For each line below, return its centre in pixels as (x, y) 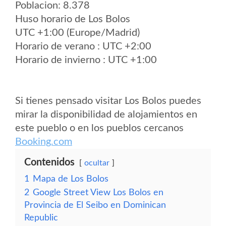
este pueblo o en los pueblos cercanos (99, 128)
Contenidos (49, 162)
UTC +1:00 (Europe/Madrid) (77, 33)
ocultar (97, 163)
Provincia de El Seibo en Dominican (95, 205)
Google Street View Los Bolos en (98, 192)
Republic (41, 218)
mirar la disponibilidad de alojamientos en (106, 115)
